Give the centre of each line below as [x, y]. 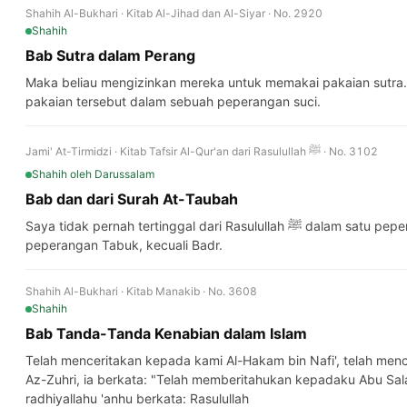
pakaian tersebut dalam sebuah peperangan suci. [173, 101]
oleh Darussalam [112, 174]
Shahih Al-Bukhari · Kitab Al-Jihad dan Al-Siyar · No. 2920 [174, 13]
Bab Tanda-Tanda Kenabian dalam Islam [166, 333]
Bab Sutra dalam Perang [110, 55]
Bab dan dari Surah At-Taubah [132, 199]
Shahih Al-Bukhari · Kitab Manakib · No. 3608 [141, 291]
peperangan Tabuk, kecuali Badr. [124, 245]
